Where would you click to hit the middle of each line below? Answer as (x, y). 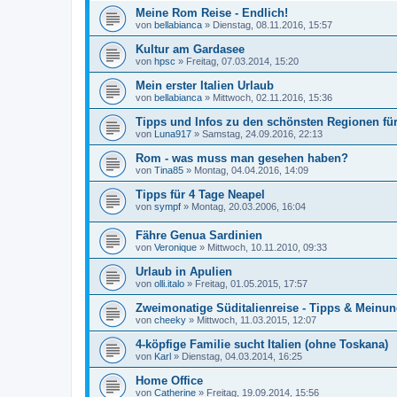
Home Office (169, 381)
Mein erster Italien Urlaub (205, 85)
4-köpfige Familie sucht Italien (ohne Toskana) (262, 345)
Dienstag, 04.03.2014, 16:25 (242, 357)
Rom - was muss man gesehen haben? (242, 158)
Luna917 (173, 133)
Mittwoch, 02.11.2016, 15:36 (272, 97)
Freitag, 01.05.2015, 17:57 (251, 284)
